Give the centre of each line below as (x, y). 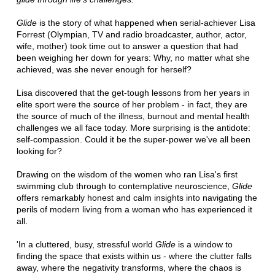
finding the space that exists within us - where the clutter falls (134, 256)
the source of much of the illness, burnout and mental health (133, 116)
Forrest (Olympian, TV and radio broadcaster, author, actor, (131, 34)
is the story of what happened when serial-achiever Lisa (146, 22)
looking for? (39, 151)
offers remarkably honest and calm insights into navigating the (137, 197)
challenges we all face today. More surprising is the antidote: (133, 127)
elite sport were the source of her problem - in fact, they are (132, 104)
